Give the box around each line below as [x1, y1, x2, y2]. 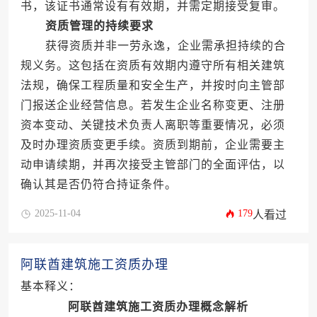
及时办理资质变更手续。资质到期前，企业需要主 [20, 139, 285, 151]
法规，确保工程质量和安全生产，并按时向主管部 [20, 79, 285, 92]
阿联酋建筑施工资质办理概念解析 [67, 301, 248, 313]
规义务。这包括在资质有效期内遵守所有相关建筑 [20, 59, 285, 72]
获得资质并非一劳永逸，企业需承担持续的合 [20, 40, 286, 52]
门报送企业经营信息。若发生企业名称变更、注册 [20, 99, 285, 112]
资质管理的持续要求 [45, 20, 154, 33]
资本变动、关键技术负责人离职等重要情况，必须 [20, 119, 285, 132]
